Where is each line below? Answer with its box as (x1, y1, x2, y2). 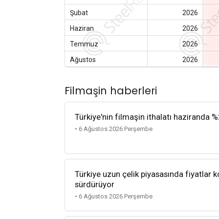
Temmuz (70, 40, 99, 48)
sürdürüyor (75, 179, 114, 190)
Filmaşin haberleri (65, 83, 157, 98)
